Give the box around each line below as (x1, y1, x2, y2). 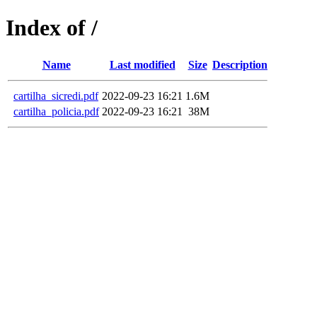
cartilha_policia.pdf (13, 105, 99, 117)
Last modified (109, 58, 175, 71)
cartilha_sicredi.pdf (13, 89, 98, 102)
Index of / (6, 15, 98, 41)
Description (212, 58, 267, 71)
